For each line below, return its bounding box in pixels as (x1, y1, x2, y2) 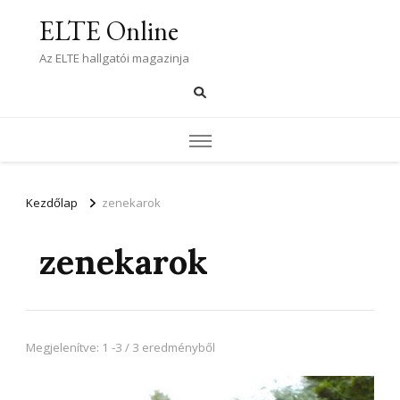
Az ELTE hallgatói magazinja (39, 50, 189, 66)
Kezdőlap (26, 195, 78, 212)
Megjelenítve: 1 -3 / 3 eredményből (26, 338, 215, 355)
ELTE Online (39, 13, 179, 48)
